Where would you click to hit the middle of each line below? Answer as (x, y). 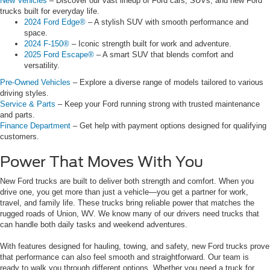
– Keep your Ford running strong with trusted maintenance (158, 104)
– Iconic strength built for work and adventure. (150, 44)
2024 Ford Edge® (55, 22)
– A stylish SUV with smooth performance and (167, 22)
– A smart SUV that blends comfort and (164, 55)
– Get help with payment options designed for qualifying (168, 126)
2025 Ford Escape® (59, 55)
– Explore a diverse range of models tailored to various (167, 83)
